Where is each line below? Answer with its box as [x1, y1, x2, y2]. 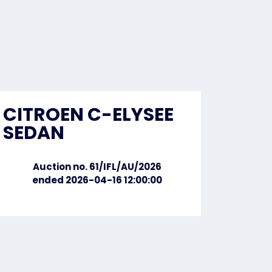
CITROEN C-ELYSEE [3, 102, 174, 127]
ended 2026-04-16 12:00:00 [32, 174, 162, 186]
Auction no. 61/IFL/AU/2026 [33, 160, 161, 173]
